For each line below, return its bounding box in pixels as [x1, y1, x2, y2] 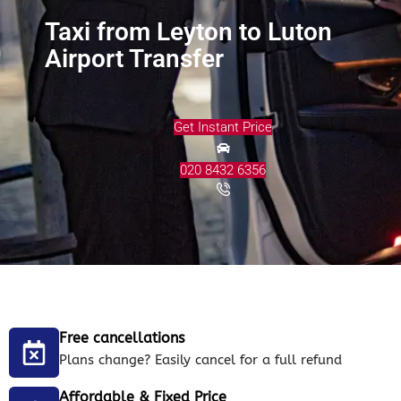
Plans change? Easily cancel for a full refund [59, 351, 342, 368]
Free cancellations [59, 328, 184, 346]
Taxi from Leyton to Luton [45, 16, 332, 47]
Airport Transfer [45, 43, 224, 73]
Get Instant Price [174, 118, 272, 135]
